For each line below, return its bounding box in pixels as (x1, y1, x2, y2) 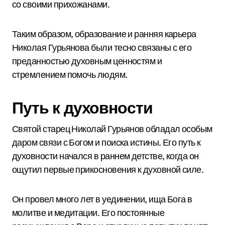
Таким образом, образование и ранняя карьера (12, 28, 196, 40)
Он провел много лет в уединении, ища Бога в (12, 193, 192, 205)
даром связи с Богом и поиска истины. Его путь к (12, 137, 201, 148)
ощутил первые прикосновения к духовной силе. (12, 164, 204, 175)
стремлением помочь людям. (12, 69, 128, 80)
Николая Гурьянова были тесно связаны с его (12, 42, 192, 53)
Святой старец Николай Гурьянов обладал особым (12, 123, 212, 135)
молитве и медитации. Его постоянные (12, 207, 165, 218)
